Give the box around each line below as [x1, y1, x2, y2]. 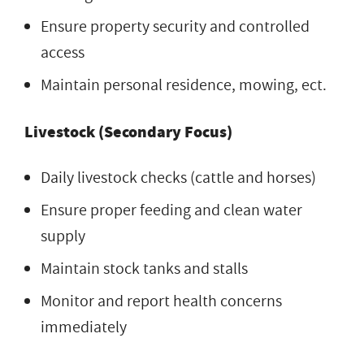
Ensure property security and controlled [41, 15, 310, 38]
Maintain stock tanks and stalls [41, 257, 248, 280]
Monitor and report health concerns [41, 289, 282, 313]
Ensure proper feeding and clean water [41, 198, 302, 222]
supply [41, 224, 85, 248]
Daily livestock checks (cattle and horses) [41, 166, 316, 189]
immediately [41, 315, 127, 339]
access [41, 41, 84, 64]
